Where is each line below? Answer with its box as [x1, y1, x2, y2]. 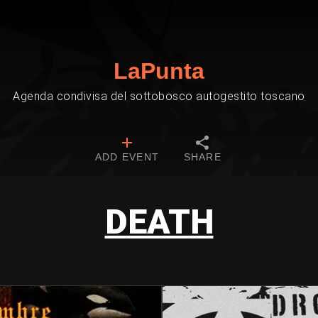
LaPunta [114, 58, 204, 84]
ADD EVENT [94, 151, 160, 163]
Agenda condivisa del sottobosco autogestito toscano [13, 89, 305, 103]
